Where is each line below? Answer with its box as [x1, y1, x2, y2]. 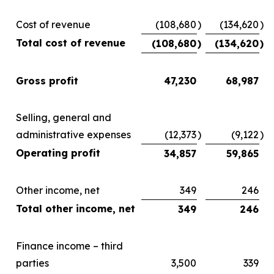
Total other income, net [16, 202, 135, 215]
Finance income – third [16, 240, 123, 252]
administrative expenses [16, 128, 131, 141]
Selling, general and [16, 111, 111, 124]
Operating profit [16, 147, 100, 159]
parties [16, 257, 49, 269]
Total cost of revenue [16, 37, 125, 49]
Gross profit [16, 75, 78, 87]
